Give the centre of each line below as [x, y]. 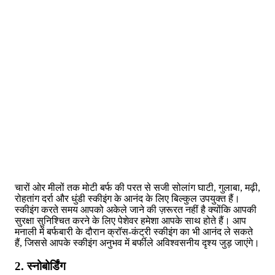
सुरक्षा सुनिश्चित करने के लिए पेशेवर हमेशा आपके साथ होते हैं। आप [130, 220]
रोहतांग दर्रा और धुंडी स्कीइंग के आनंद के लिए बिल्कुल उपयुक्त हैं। [127, 198]
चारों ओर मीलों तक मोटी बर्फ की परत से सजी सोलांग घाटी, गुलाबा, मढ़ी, [137, 187]
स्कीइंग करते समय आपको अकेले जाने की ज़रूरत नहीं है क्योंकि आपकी [136, 209]
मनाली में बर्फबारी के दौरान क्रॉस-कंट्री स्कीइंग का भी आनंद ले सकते [134, 231]
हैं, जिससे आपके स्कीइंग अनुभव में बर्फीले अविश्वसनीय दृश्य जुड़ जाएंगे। [137, 242]
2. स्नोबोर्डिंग [40, 266]
